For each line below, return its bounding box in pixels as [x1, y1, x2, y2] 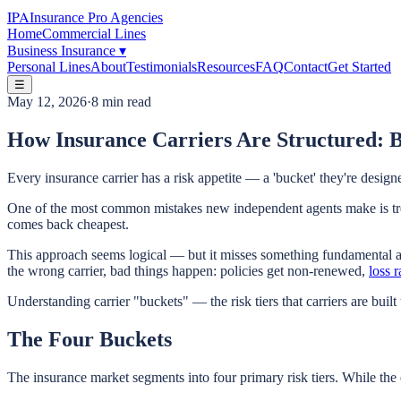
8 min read [91, 94, 151, 109]
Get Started [328, 59, 391, 74]
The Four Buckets [7, 327, 172, 351]
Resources [197, 59, 255, 74]
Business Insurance [7, 43, 119, 58]
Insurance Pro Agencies [30, 10, 163, 25]
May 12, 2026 [7, 94, 87, 109]
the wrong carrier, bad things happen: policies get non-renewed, [7, 262, 369, 278]
